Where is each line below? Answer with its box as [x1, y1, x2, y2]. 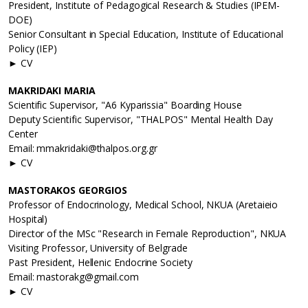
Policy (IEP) [8, 42, 58, 56]
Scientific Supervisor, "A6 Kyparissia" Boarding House [8, 98, 242, 112]
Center [8, 127, 38, 141]
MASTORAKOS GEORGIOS [8, 184, 127, 197]
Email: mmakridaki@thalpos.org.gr [8, 142, 157, 155]
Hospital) [8, 212, 48, 226]
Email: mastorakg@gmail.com [8, 270, 139, 284]
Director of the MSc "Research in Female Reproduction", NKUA [8, 227, 287, 241]
